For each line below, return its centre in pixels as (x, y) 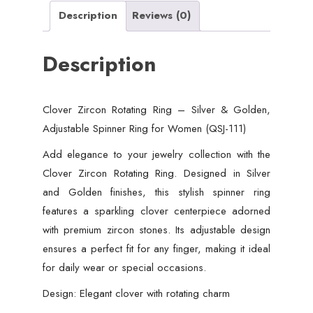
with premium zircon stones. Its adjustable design (156, 230)
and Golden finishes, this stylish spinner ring (156, 192)
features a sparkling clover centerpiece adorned (156, 211)
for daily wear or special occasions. (124, 268)
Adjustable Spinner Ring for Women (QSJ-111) (144, 129)
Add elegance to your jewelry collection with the (156, 155)
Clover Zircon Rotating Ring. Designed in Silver (156, 174)
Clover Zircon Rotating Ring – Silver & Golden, (156, 110)
